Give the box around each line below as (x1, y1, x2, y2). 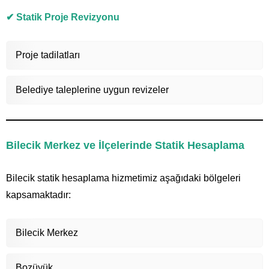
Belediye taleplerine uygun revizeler (16, 84, 169, 95)
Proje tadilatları (16, 49, 80, 60)
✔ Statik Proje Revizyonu (6, 11, 119, 22)
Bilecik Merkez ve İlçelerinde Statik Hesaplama (6, 139, 244, 151)
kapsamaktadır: (6, 189, 71, 200)
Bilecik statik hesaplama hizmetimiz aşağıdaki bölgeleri (6, 172, 241, 183)
